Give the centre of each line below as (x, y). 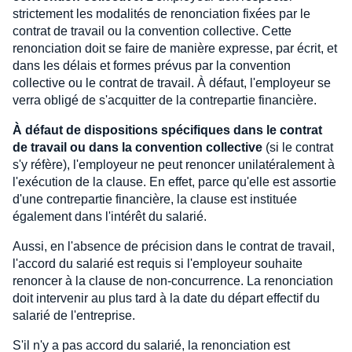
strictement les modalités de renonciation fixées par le (161, 13)
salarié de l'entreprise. (74, 315)
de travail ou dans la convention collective (137, 147)
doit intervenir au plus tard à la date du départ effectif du (166, 298)
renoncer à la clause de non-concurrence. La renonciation (173, 280)
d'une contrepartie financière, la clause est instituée (155, 199)
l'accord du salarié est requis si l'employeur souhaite (158, 263)
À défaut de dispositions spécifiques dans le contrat (167, 130)
